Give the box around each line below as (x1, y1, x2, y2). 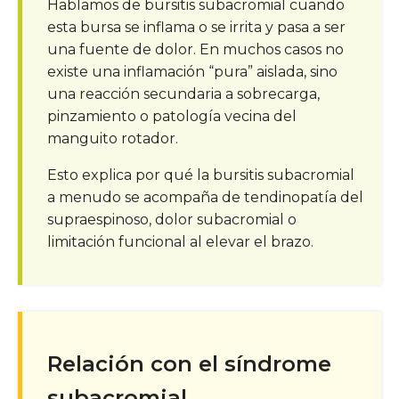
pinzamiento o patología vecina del (47, 107, 297, 125)
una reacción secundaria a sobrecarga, (47, 85, 320, 102)
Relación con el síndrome (47, 350, 331, 377)
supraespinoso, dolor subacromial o (47, 210, 297, 228)
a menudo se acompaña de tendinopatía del (47, 188, 363, 206)
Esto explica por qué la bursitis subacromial (47, 166, 354, 183)
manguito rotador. (47, 129, 178, 147)
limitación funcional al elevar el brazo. (47, 232, 313, 250)
